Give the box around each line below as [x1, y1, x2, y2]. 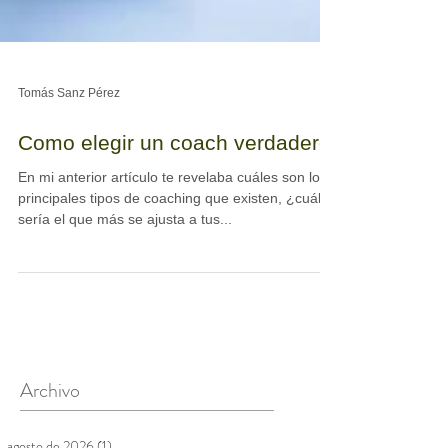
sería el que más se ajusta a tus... [18, 331, 232, 347]
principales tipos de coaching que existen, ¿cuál [18, 310, 321, 326]
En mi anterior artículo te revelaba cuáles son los [18, 289, 327, 305]
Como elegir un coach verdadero [18, 251, 331, 274]
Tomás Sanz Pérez [18, 206, 120, 220]
